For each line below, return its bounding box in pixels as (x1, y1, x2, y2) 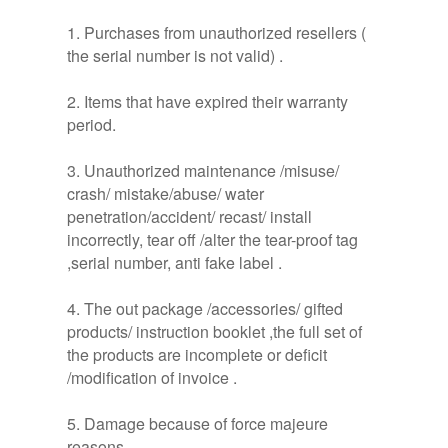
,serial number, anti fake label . (67, 251, 283, 274)
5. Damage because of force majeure (67, 412, 329, 435)
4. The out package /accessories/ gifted (67, 297, 344, 320)
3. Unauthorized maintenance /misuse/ (67, 159, 340, 182)
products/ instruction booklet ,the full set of (67, 320, 363, 343)
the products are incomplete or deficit (67, 343, 328, 366)
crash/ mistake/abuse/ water (67, 182, 265, 205)
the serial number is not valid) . (67, 44, 284, 67)
